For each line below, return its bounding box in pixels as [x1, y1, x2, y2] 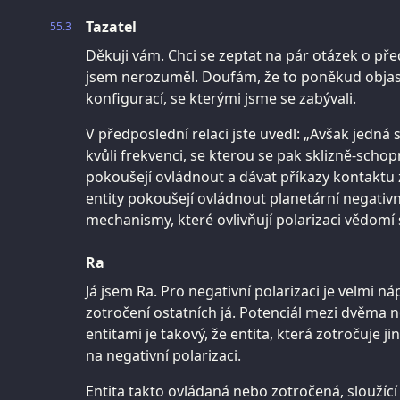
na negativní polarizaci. [86, 345, 241, 365]
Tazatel [86, 16, 137, 37]
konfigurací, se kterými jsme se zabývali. [86, 87, 356, 108]
